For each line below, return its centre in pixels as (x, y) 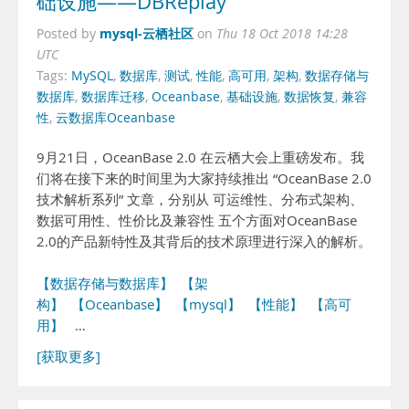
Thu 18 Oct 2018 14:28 (282, 34)
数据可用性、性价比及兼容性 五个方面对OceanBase (197, 220)
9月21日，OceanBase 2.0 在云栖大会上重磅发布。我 (200, 157)
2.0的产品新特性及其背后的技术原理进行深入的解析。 (204, 241)
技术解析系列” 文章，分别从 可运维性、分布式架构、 (200, 199)
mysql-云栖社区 (147, 33)
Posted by (68, 34)
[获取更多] (68, 357)
